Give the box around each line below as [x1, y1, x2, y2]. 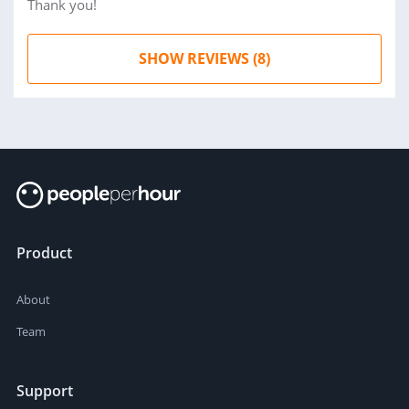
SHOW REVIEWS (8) [139, 48, 270, 68]
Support [16, 381, 73, 402]
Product [16, 243, 72, 263]
